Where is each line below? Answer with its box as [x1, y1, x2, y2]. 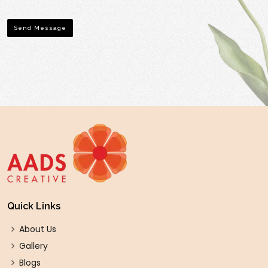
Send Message [14, 25, 66, 31]
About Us [19, 223, 56, 235]
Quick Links [7, 200, 60, 212]
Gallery [19, 240, 48, 252]
